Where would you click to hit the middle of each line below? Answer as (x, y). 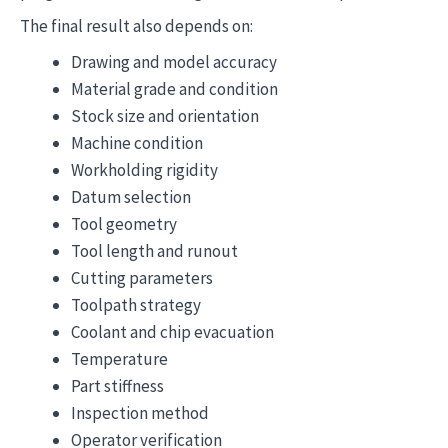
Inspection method (140, 412)
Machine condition (137, 142)
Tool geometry (124, 223)
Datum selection (131, 196)
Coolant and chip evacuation (172, 331)
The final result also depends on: (136, 26)
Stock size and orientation (165, 115)
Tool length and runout (154, 250)
